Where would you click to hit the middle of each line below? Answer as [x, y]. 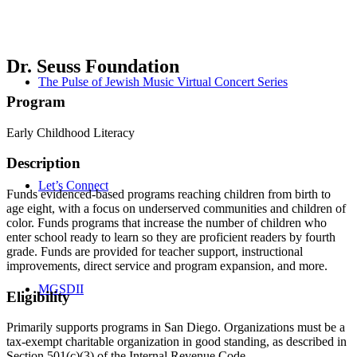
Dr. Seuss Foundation [93, 66]
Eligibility [38, 296]
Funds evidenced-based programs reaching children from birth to [169, 194]
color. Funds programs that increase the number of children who [167, 222]
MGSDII [61, 289]
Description [43, 163]
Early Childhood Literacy [71, 132]
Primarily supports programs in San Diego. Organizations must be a [176, 328]
